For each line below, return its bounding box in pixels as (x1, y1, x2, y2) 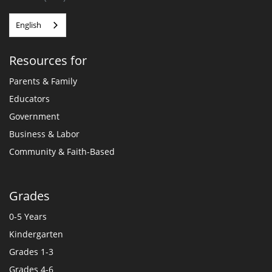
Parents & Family (9, 75, 77, 87)
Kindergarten (9, 228, 63, 240)
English (16, 19, 41, 31)
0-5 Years (9, 211, 47, 223)
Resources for (9, 52, 87, 69)
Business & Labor (9, 128, 80, 140)
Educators (9, 93, 50, 105)
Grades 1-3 (9, 246, 53, 258)
